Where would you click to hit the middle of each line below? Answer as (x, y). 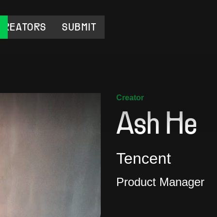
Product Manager (160, 182)
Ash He (157, 126)
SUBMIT (79, 28)
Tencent (144, 158)
